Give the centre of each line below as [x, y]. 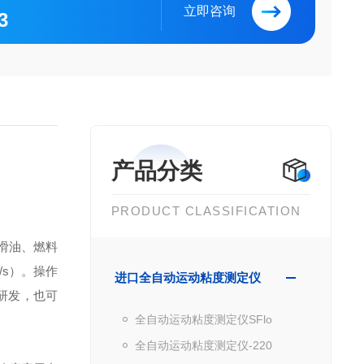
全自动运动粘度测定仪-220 [203, 345]
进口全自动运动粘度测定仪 [187, 277]
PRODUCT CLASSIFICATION [206, 211]
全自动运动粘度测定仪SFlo [203, 319]
